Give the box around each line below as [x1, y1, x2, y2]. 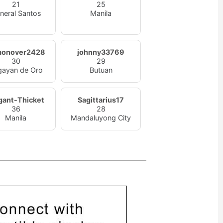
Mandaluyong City [71, 113, 131, 122]
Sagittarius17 [78, 96, 124, 104]
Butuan [89, 66, 112, 74]
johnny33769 [77, 48, 125, 56]
